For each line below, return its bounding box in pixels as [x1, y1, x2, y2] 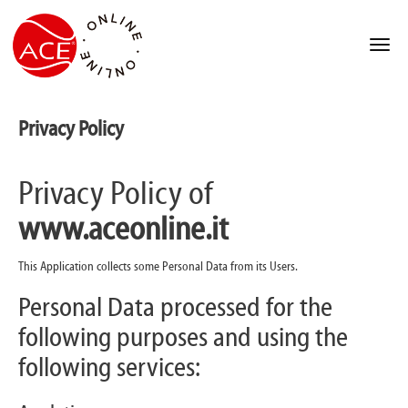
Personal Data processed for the [18, 294, 332, 323]
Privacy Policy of [18, 178, 213, 212]
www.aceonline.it [18, 214, 229, 248]
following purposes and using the [18, 324, 348, 353]
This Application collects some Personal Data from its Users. [18, 260, 298, 274]
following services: [18, 354, 200, 383]
